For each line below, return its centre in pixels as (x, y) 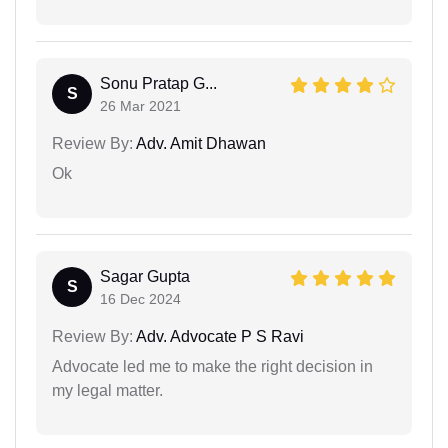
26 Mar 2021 (140, 106)
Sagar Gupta (145, 277)
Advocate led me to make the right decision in (212, 367)
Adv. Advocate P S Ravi (218, 337)
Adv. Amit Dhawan (199, 144)
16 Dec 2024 (140, 299)
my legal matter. (107, 391)
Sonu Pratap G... (158, 84)
